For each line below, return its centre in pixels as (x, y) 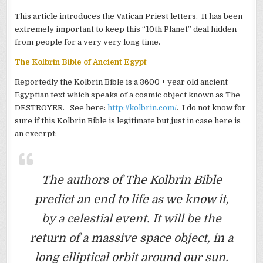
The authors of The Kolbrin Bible (131, 180)
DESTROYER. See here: (61, 107)
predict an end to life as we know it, (131, 199)
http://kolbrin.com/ (142, 107)
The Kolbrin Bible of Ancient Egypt (81, 62)
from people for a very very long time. (88, 42)
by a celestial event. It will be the (131, 218)
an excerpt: (36, 133)
